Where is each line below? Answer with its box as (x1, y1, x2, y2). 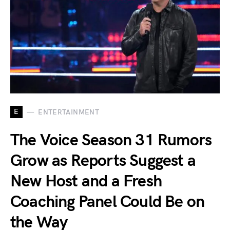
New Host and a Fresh (10, 171, 162, 191)
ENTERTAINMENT (38, 107, 99, 117)
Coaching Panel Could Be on (10, 192, 205, 212)
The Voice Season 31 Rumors (10, 130, 212, 150)
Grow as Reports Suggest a (10, 151, 196, 171)
